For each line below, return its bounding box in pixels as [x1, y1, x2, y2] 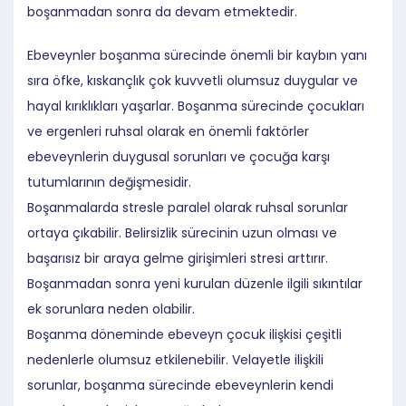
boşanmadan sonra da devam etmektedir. [27, 2, 297, 21]
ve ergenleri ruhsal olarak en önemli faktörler [27, 121, 309, 140]
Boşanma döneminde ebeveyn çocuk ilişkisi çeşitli [27, 324, 342, 343]
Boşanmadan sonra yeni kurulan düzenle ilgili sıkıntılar [27, 274, 362, 293]
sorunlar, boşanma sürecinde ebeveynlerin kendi [27, 375, 333, 394]
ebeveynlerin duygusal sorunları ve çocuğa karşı [27, 147, 330, 166]
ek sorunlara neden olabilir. [27, 299, 195, 318]
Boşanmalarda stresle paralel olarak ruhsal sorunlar [27, 198, 348, 217]
